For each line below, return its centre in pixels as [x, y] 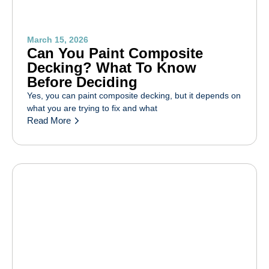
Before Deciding [82, 82]
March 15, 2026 [58, 39]
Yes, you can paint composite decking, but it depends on [134, 95]
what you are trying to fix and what [92, 108]
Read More [49, 121]
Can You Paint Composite [115, 53]
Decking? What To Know [112, 67]
